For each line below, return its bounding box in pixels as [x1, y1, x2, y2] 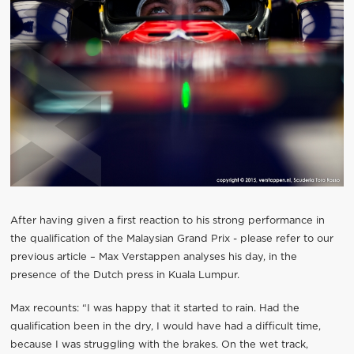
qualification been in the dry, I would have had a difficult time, [9, 322, 321, 333]
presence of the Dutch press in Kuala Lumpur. [9, 270, 239, 281]
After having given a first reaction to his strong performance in [9, 216, 325, 227]
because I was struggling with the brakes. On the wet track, [9, 340, 308, 351]
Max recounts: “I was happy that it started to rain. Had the [9, 303, 299, 314]
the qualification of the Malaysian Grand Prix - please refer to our [9, 234, 333, 245]
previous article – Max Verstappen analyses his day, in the [9, 252, 297, 263]
